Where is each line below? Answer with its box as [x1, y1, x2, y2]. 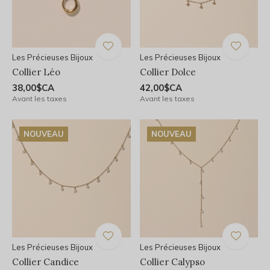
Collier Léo [12, 66, 60, 78]
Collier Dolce [139, 66, 196, 78]
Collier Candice [12, 256, 79, 268]
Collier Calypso [139, 256, 205, 268]
